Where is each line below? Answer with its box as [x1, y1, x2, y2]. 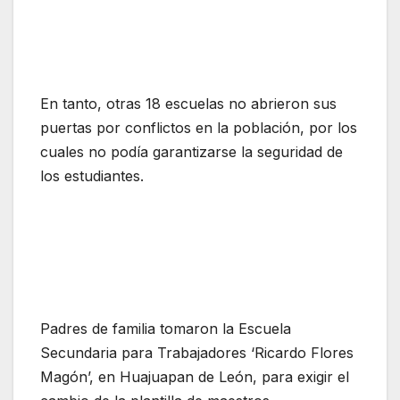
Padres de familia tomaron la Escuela [40, 320, 291, 338]
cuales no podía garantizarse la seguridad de [40, 143, 343, 162]
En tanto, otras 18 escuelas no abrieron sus [40, 95, 337, 113]
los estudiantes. [40, 167, 144, 186]
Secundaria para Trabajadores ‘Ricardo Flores [40, 344, 354, 362]
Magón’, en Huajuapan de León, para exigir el [40, 368, 349, 387]
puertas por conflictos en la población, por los [40, 119, 357, 137]
